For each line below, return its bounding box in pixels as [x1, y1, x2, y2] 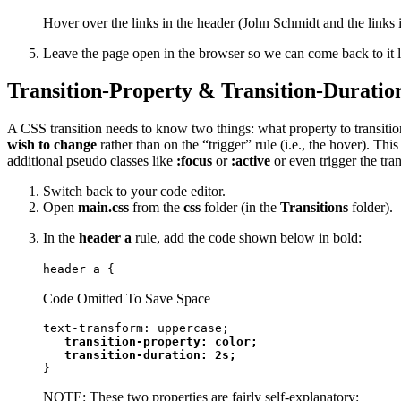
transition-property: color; [64, 335, 258, 349]
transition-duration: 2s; [43, 348, 236, 363]
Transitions [280, 200, 348, 216]
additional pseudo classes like [7, 153, 176, 169]
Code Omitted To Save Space [43, 291, 210, 307]
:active [231, 153, 270, 169]
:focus [176, 153, 212, 169]
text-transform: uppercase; [43, 321, 229, 336]
